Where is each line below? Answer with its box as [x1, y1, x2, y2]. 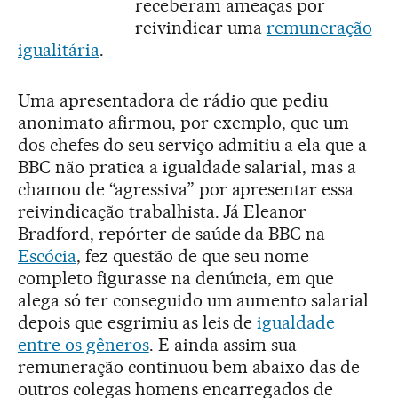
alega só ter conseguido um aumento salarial [18, 289, 370, 311]
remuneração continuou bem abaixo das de [18, 355, 361, 378]
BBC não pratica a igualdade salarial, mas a [18, 155, 357, 178]
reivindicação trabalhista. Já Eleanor [18, 200, 307, 222]
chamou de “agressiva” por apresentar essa [18, 178, 354, 200]
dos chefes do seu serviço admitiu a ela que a [18, 133, 368, 155]
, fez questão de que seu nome [76, 244, 310, 267]
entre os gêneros [18, 333, 149, 355]
